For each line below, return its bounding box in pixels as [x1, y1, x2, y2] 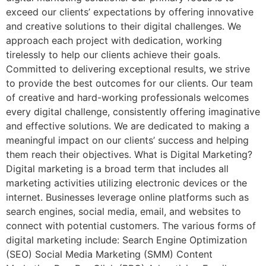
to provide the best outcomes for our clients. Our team [6, 77, 253, 90]
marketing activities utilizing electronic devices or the [6, 177, 247, 189]
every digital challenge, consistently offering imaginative [6, 106, 260, 118]
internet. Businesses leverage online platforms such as [6, 191, 249, 204]
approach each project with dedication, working [6, 34, 222, 47]
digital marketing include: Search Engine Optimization [6, 234, 247, 246]
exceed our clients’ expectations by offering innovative [6, 6, 254, 18]
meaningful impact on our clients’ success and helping [6, 134, 249, 147]
